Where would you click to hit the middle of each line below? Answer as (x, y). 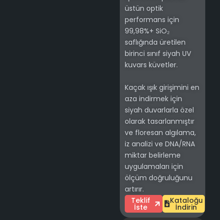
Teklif (141, 200)
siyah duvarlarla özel (159, 110)
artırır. (134, 189)
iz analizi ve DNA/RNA (160, 144)
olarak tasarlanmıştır (160, 122)
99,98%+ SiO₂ (147, 31)
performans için (152, 20)
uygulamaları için (154, 167)
